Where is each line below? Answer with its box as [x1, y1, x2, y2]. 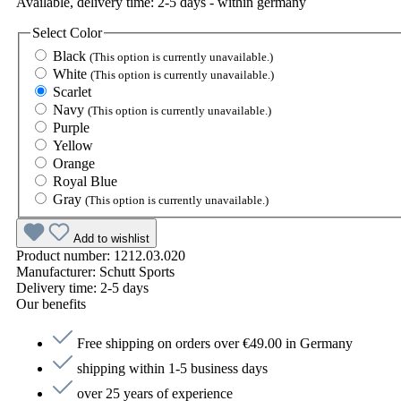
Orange [53, 155, 95, 171]
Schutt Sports [99, 263, 175, 279]
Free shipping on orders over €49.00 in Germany [77, 335, 353, 351]
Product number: [16, 247, 114, 263]
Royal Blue [53, 173, 117, 189]
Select [32, 24, 70, 40]
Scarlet [53, 83, 91, 99]
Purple [53, 119, 90, 135]
